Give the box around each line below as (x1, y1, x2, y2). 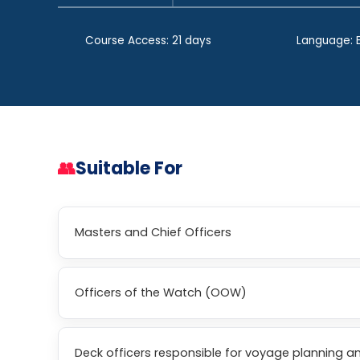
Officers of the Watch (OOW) (75, 284, 247, 301)
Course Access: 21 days (84, 33, 211, 48)
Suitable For (76, 156, 182, 181)
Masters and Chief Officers (75, 224, 231, 240)
